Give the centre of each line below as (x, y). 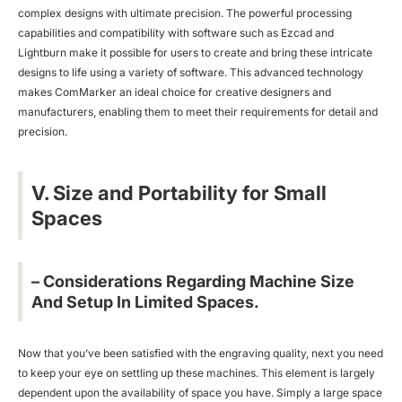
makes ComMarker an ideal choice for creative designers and (175, 92)
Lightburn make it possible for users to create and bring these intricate (195, 52)
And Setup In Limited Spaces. (145, 301)
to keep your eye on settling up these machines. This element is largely (197, 372)
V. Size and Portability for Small (179, 192)
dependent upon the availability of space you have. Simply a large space (200, 392)
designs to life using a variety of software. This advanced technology (191, 72)
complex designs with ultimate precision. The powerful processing (185, 13)
